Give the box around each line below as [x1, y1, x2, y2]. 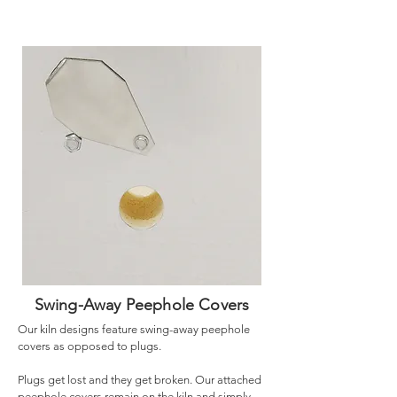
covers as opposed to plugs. [18, 339, 161, 353]
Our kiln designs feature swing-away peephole [18, 323, 250, 336]
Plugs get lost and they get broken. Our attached [18, 373, 261, 386]
